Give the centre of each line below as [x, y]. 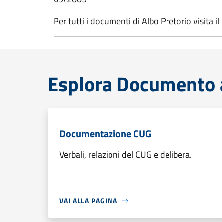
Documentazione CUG [105, 134]
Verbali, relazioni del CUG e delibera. [126, 154]
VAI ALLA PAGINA [88, 200]
